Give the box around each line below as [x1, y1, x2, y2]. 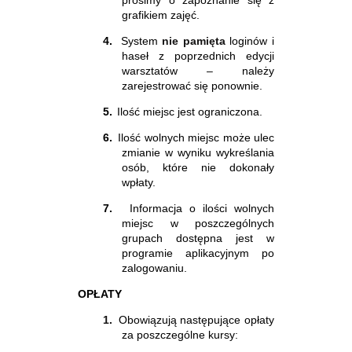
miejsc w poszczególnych [122, 216, 274, 229]
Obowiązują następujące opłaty [118, 313, 275, 326]
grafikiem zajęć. [122, 8, 200, 21]
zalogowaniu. [122, 261, 187, 274]
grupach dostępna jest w [122, 231, 274, 244]
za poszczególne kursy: [122, 328, 238, 341]
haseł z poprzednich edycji [122, 49, 274, 62]
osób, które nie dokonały [122, 160, 274, 174]
